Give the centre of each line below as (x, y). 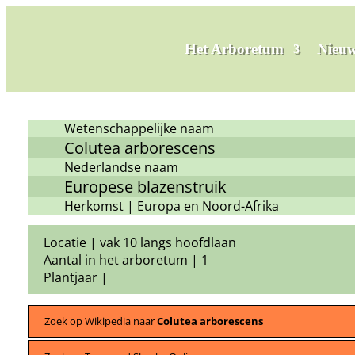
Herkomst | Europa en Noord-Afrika (172, 206)
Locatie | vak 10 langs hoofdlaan (139, 242)
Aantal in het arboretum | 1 (126, 260)
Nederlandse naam (122, 167)
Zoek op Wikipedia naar (100, 321)
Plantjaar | (75, 277)
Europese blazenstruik (146, 186)
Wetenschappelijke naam (139, 128)
